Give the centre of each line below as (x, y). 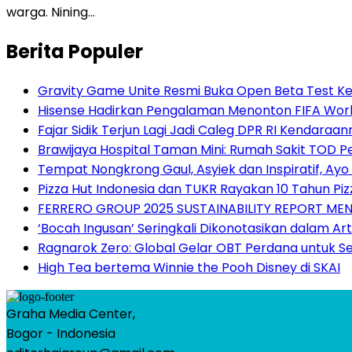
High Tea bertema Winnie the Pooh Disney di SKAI (189, 267)
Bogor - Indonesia (61, 333)
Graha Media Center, (71, 313)
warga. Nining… (51, 13)
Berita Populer (75, 51)
